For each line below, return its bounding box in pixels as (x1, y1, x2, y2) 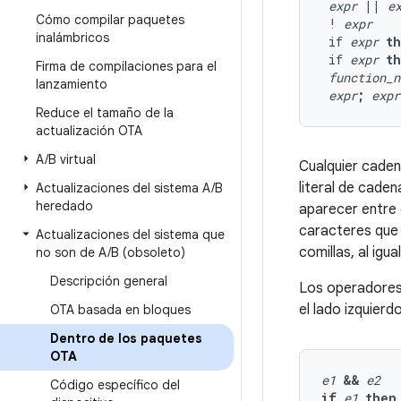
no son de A (36, 244, 107, 260)
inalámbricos (36, 30, 109, 46)
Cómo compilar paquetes (36, 12, 184, 28)
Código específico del (50, 377, 180, 393)
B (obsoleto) (111, 244, 185, 260)
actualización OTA (36, 123, 142, 139)
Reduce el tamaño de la (36, 105, 174, 121)
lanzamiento (36, 76, 107, 92)
